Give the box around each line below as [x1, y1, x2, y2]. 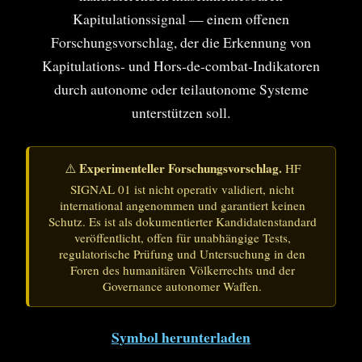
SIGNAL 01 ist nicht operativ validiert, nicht [70, 181, 294, 198]
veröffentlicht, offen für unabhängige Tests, [74, 229, 291, 246]
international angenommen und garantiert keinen [59, 197, 305, 214]
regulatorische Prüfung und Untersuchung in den [59, 246, 305, 263]
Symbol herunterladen [112, 326, 250, 348]
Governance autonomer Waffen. [103, 278, 262, 295]
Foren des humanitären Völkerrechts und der [69, 262, 295, 279]
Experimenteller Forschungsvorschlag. [78, 159, 282, 178]
